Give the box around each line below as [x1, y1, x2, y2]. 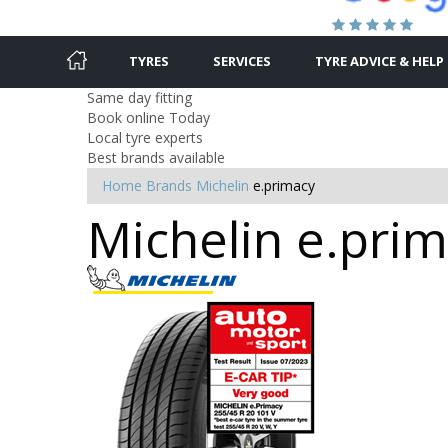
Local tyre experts [87, 127, 203, 147]
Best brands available [87, 147, 225, 167]
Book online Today [87, 107, 210, 127]
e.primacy [253, 175, 315, 195]
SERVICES [213, 51, 271, 70]
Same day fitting [87, 87, 192, 107]
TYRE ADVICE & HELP [315, 51, 444, 70]
